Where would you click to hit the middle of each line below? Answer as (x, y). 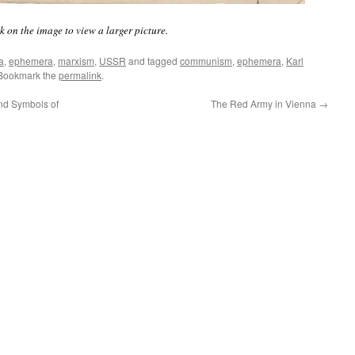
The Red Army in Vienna (265, 103)
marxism (76, 61)
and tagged (153, 61)
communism (206, 61)
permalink (80, 75)
